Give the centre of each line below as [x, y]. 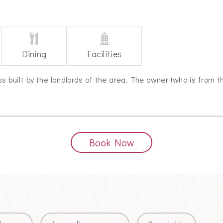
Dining [34, 54]
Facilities [105, 54]
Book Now [111, 143]
